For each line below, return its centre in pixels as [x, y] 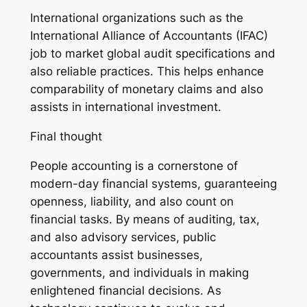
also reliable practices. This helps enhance [147, 72]
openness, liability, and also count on [132, 201]
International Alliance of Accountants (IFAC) [149, 36]
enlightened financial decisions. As [125, 290]
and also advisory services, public [123, 237]
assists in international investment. [125, 107]
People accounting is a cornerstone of [134, 165]
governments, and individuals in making [139, 272]
